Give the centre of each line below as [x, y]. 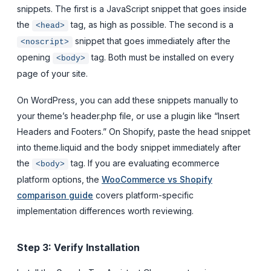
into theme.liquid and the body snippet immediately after [129, 147]
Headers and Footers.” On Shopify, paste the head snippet [134, 131]
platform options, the [59, 179]
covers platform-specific [143, 195]
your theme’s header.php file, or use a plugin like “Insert [128, 116]
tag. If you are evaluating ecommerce [144, 163]
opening [35, 57]
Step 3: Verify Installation [78, 247]
